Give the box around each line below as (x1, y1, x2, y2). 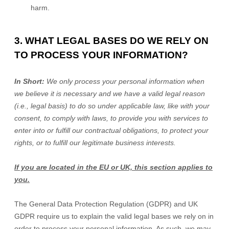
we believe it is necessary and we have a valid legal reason (14, 89, 205, 98)
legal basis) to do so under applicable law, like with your (29, 102, 210, 110)
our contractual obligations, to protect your (70, 126, 209, 134)
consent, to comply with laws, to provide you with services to (14, 114, 208, 122)
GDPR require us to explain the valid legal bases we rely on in (14, 212, 214, 220)
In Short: (14, 77, 47, 85)
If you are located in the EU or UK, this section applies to (14, 163, 213, 171)
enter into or (14, 126, 56, 134)
